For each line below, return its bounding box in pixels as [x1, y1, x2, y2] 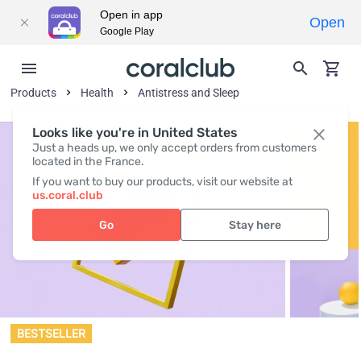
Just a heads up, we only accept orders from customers [32, 141, 317, 155]
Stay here [228, 218, 281, 232]
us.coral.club [32, 189, 103, 202]
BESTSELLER [17, 326, 85, 341]
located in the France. [32, 155, 144, 168]
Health [81, 86, 114, 99]
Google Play [100, 26, 154, 37]
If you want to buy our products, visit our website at [32, 175, 293, 189]
